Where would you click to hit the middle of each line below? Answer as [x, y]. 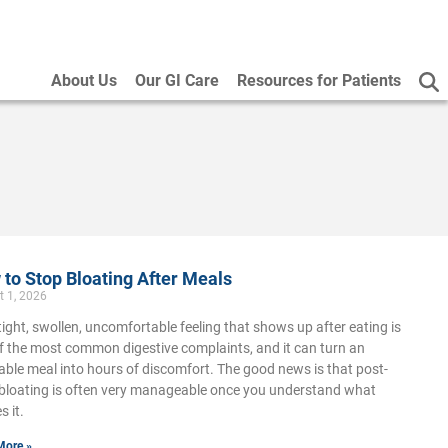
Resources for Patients [319, 80]
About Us [84, 80]
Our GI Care [177, 80]
